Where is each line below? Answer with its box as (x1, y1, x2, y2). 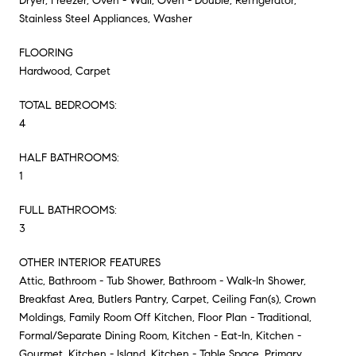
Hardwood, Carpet (19, 64, 110, 78)
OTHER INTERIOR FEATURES (19, 255, 161, 269)
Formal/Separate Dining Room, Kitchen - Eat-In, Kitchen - (19, 328, 301, 342)
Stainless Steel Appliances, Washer (19, 11, 192, 25)
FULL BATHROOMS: (19, 203, 117, 217)
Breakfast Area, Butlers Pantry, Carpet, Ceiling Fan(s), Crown (19, 292, 316, 306)
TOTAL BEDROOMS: (19, 98, 117, 112)
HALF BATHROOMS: (19, 150, 119, 164)
